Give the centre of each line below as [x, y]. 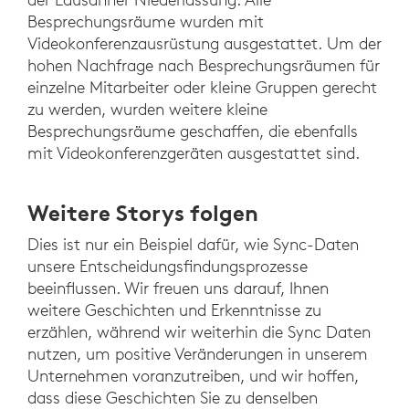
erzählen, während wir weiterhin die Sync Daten [199, 331]
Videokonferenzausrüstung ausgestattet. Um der [204, 43]
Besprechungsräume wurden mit [146, 21]
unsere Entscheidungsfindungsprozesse [168, 266]
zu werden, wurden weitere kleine [147, 109]
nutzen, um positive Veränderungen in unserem [198, 353]
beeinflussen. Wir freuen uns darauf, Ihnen [178, 288]
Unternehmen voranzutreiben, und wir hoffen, [193, 375]
